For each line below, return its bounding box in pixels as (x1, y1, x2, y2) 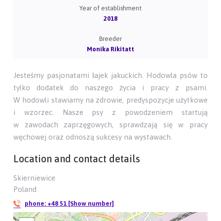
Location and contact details (13, 153, 141, 165)
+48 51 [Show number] (47, 200, 114, 208)
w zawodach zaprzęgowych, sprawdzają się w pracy (13, 120, 208, 129)
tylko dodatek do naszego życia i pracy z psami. (13, 83, 208, 92)
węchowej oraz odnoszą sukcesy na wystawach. (13, 133, 173, 142)
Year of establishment (79, 4, 142, 12)
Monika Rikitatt (86, 45, 134, 53)
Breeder (99, 35, 122, 43)
